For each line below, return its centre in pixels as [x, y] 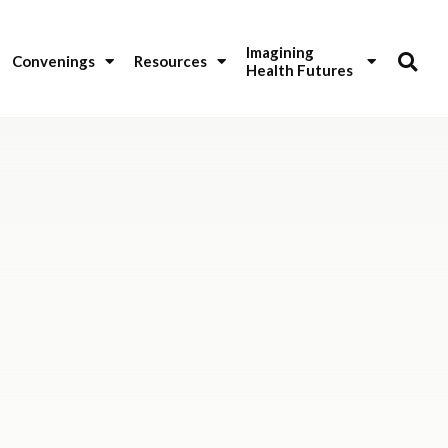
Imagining [282, 52]
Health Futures [300, 70]
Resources [171, 61]
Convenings [54, 61]
